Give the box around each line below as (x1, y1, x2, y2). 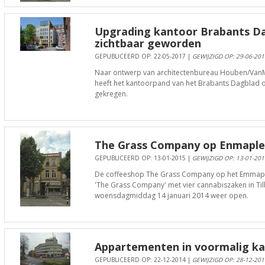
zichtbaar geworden (94, 36, 201, 50)
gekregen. (94, 89, 128, 99)
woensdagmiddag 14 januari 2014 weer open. (94, 190, 248, 201)
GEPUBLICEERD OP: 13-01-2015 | (94, 154, 192, 162)
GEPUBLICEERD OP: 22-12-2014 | (94, 256, 192, 264)
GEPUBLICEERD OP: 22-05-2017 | (94, 52, 192, 60)
